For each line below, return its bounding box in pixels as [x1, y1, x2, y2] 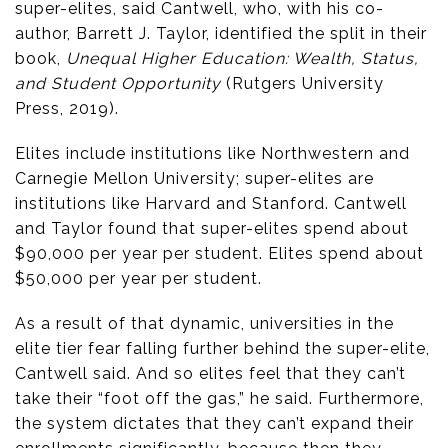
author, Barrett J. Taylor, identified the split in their [15, 24, 427, 44]
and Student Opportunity [15, 74, 221, 94]
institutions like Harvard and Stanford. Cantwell [15, 194, 407, 214]
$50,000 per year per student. [15, 269, 262, 289]
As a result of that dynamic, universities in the [15, 314, 394, 334]
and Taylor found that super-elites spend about [15, 219, 409, 239]
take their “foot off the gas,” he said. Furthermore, [15, 389, 424, 409]
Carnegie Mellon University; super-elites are [15, 169, 374, 189]
